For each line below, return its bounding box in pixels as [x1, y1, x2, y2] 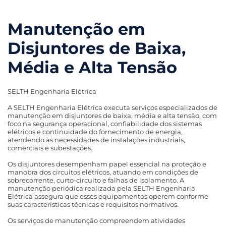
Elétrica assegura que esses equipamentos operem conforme [8, 192, 208, 200]
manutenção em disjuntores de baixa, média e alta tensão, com [8, 111, 217, 120]
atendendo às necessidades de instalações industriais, [8, 136, 185, 144]
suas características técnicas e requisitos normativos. [8, 200, 179, 208]
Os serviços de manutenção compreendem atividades [8, 216, 185, 224]
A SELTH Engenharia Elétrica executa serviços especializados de [8, 103, 217, 111]
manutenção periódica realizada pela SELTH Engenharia [8, 184, 195, 192]
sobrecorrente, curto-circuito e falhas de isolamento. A [8, 176, 184, 184]
